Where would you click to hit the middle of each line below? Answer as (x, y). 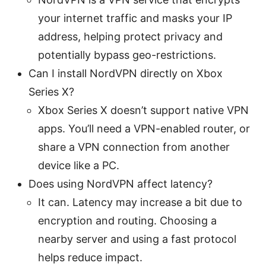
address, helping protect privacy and (130, 36)
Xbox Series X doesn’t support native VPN (143, 110)
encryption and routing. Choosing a (127, 220)
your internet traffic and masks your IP (135, 18)
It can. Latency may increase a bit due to (140, 202)
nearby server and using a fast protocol (137, 239)
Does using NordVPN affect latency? (121, 183)
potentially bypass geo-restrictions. (127, 55)
